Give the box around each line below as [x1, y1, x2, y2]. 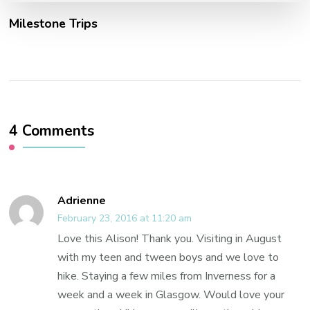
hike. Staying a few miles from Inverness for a [57, 268, 276, 284]
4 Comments [9, 120, 95, 142]
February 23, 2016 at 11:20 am [57, 212, 192, 226]
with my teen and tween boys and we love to [57, 250, 280, 266]
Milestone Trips [9, 15, 98, 33]
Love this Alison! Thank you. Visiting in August [57, 231, 282, 247]
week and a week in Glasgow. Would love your [57, 287, 285, 303]
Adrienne [57, 193, 107, 209]
